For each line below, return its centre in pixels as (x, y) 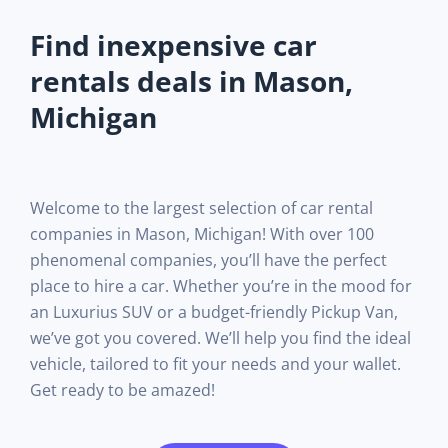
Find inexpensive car (173, 44)
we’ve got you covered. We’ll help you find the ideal (220, 337)
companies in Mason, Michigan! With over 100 (202, 233)
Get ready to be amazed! (122, 389)
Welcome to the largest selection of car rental (201, 207)
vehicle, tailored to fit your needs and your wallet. (215, 363)
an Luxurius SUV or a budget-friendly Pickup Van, (214, 311)
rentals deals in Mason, (191, 80)
